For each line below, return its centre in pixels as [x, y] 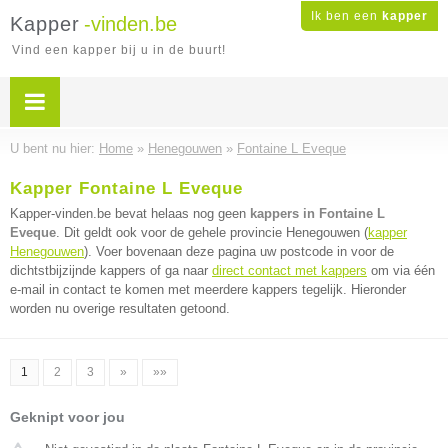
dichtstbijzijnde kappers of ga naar [111, 270]
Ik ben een [346, 16]
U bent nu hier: [54, 148]
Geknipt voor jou [67, 417]
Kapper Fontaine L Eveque [126, 188]
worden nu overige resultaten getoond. [120, 308]
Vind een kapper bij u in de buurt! [119, 50]
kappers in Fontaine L [317, 213]
